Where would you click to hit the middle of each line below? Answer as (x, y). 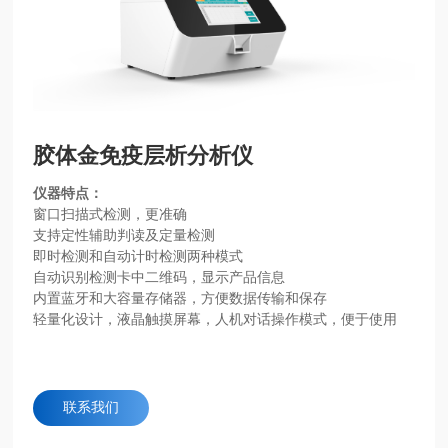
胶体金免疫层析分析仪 (143, 155)
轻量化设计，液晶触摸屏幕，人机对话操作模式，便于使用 (215, 319)
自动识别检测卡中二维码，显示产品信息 (159, 277)
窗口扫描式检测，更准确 (110, 214)
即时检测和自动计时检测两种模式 (138, 256)
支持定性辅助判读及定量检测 (124, 235)
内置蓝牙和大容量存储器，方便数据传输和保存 (180, 298)
